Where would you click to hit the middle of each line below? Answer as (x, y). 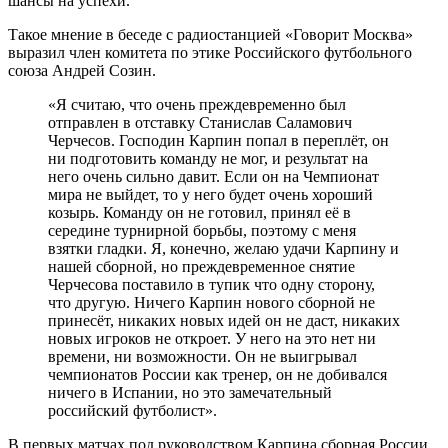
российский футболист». (132, 410)
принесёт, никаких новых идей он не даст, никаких (224, 320)
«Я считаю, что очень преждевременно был (197, 104)
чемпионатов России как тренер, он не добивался (217, 374)
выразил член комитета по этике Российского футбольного (210, 52)
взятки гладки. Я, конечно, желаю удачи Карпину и (223, 248)
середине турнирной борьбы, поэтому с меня (202, 230)
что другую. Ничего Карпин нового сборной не (211, 302)
